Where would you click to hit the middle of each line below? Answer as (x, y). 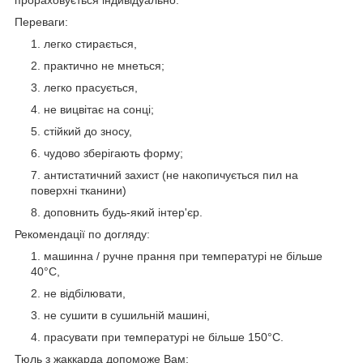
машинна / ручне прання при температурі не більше (183, 256)
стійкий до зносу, (88, 131)
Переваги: (41, 21)
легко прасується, (91, 87)
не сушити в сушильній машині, (127, 315)
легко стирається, (90, 43)
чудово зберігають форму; (113, 153)
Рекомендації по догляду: (82, 234)
